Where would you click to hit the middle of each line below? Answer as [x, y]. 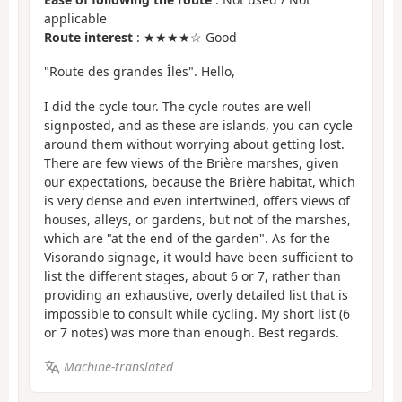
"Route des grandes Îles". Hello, [140, 72]
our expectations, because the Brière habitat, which [200, 181]
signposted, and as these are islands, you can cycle [198, 125]
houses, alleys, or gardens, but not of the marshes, [197, 219]
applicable [75, 18]
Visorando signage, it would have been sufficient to [198, 257]
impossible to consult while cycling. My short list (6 [197, 313]
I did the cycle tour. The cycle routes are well [178, 106]
